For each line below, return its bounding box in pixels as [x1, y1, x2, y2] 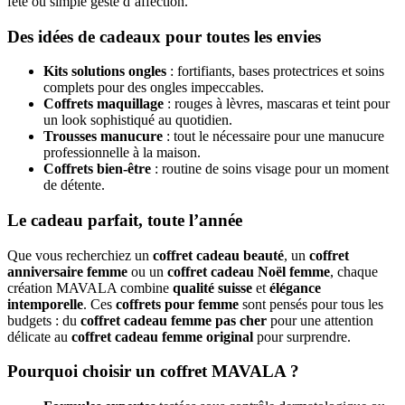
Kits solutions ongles [43, 63, 166, 80]
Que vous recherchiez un [7, 247, 153, 263]
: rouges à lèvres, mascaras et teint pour [164, 96, 390, 112]
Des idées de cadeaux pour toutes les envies [7, 26, 321, 46]
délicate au [7, 328, 71, 344]
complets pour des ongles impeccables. [43, 80, 264, 96]
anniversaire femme [7, 263, 127, 279]
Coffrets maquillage [43, 96, 164, 112]
